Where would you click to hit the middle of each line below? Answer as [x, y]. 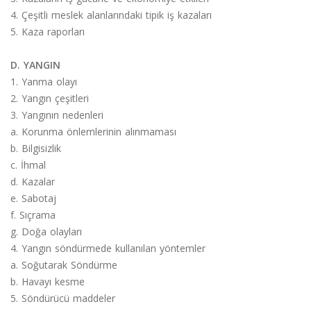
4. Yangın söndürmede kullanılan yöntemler [108, 248]
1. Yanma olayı [44, 81]
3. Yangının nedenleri [57, 115]
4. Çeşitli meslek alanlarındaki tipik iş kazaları [111, 15]
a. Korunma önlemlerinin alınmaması [93, 131]
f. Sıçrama [33, 215]
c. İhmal [28, 165]
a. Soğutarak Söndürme [64, 264]
